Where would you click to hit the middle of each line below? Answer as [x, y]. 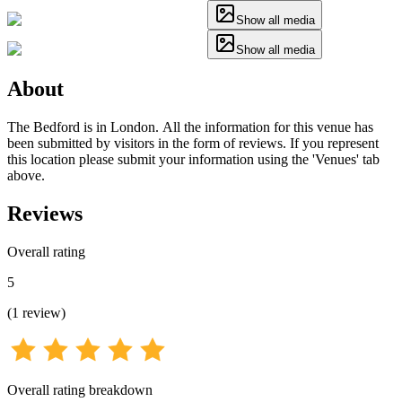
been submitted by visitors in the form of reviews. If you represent [193, 143]
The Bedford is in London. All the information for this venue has [190, 127]
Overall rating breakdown [80, 389]
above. [26, 175]
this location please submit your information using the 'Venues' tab [193, 159]
